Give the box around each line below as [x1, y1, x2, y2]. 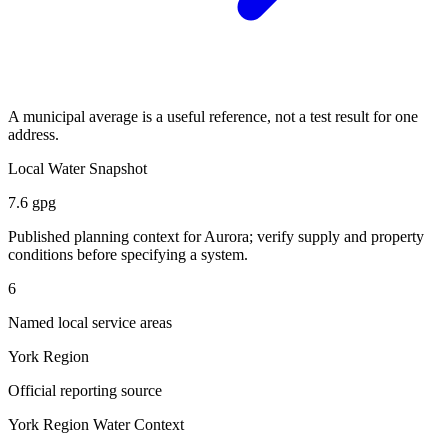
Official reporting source [8, 382, 162, 400]
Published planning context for [8, 228, 204, 246]
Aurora [204, 228, 249, 246]
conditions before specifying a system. [8, 246, 248, 264]
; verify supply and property [249, 228, 424, 246]
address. [8, 126, 59, 144]
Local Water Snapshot [8, 160, 147, 178]
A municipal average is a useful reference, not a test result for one [8, 108, 418, 126]
